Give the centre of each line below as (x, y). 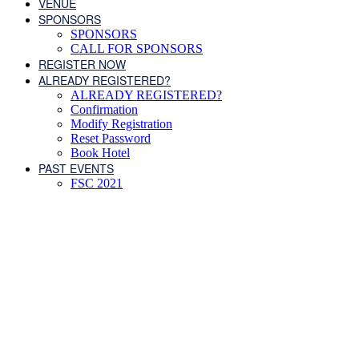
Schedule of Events (179, 261)
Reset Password (111, 138)
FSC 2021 (97, 183)
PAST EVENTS (76, 168)
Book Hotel (100, 153)
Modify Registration (121, 124)
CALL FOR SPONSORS (137, 48)
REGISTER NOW (82, 64)
